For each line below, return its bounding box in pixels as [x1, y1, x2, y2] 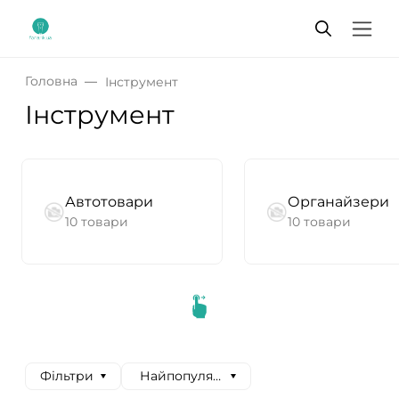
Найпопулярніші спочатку [139, 368, 310, 384]
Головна [25, 73, 77, 89]
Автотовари [65, 193, 153, 210]
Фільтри [40, 368, 94, 384]
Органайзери [288, 193, 389, 210]
